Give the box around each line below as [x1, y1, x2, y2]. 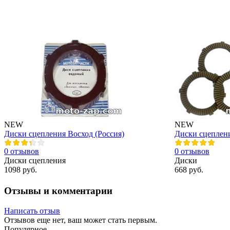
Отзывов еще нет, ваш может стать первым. [4, 215, 157, 224]
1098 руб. [4, 165, 37, 175]
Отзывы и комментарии [4, 185, 112, 196]
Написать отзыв [4, 206, 60, 215]
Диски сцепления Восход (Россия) [4, 129, 124, 139]
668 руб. [175, 165, 203, 175]
